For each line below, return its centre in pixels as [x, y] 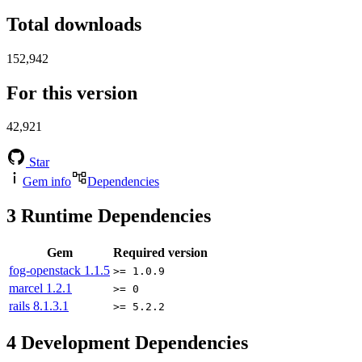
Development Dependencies [132, 343]
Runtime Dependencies [114, 216]
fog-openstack [46, 271]
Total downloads [74, 24]
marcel [27, 288]
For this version [72, 93]
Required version [160, 253]
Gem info [47, 182]
